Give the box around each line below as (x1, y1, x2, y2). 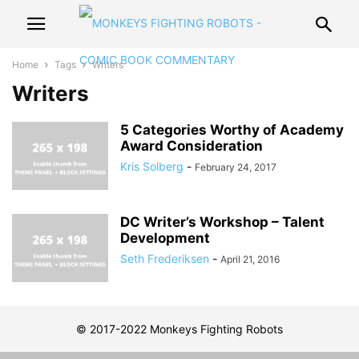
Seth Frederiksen (120, 252, 209, 265)
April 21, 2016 (220, 253, 280, 265)
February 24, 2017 (195, 161, 276, 173)
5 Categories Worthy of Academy (120, 122, 344, 138)
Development (120, 230, 210, 246)
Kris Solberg (120, 159, 184, 173)
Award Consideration (120, 138, 263, 154)
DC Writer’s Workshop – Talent (120, 214, 325, 230)
